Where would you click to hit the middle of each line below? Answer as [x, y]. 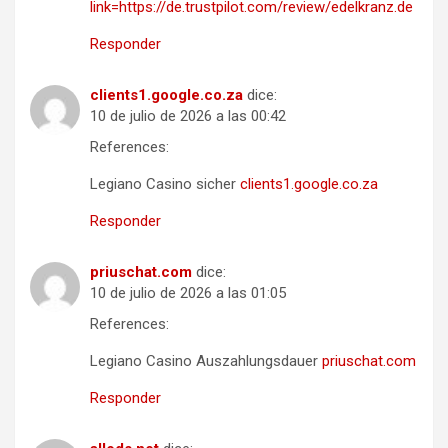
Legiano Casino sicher [165, 183]
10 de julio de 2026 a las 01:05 [188, 292]
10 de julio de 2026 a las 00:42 [188, 115]
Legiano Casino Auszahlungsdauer [206, 360]
